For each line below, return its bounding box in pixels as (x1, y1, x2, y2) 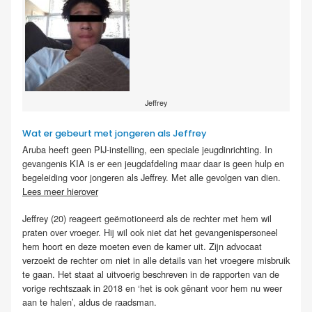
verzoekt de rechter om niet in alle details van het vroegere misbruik (22, 253, 290, 267)
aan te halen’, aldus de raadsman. (22, 295, 157, 309)
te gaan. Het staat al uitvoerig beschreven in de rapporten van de (22, 267, 279, 281)
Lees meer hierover (22, 185, 98, 198)
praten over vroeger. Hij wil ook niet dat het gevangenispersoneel (22, 226, 278, 240)
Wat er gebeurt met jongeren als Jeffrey (22, 127, 206, 139)
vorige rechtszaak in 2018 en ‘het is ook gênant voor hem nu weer (22, 281, 282, 295)
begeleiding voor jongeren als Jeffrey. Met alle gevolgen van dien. (22, 171, 281, 185)
